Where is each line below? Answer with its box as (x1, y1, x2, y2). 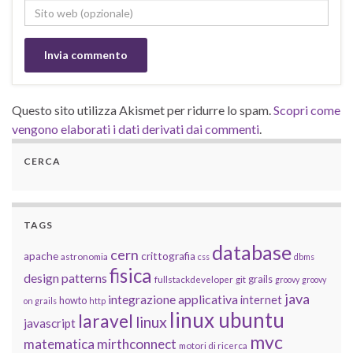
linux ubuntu (169, 307, 284, 333)
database (212, 240, 292, 265)
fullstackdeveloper (154, 274, 233, 285)
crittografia (141, 250, 195, 263)
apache (24, 250, 58, 263)
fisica (110, 264, 152, 288)
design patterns (24, 270, 107, 286)
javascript (24, 316, 76, 331)
